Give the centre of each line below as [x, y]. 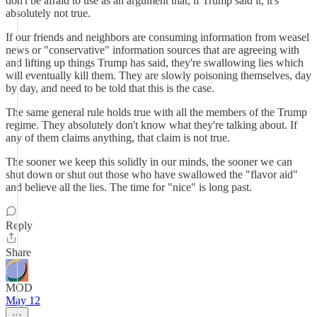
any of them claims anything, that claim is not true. [118, 138]
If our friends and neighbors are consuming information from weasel [157, 37]
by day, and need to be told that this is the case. [110, 88]
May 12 [23, 300]
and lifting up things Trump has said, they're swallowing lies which [155, 63]
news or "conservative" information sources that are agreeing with [152, 50]
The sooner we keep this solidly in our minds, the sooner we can [149, 162]
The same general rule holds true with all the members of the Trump [156, 112]
